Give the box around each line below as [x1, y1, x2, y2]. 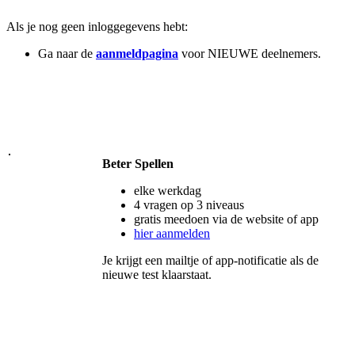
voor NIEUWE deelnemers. [178, 46, 321, 60]
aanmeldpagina [96, 46, 178, 60]
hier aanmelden [134, 226, 210, 240]
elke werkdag [134, 183, 201, 197]
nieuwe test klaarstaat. [102, 267, 212, 281]
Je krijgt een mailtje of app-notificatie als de [102, 253, 319, 267]
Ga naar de [38, 46, 96, 60]
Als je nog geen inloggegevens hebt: [6, 19, 188, 33]
